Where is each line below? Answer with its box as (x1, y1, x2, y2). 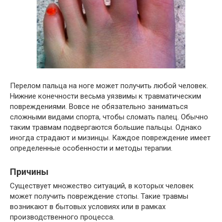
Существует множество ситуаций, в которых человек (10, 181, 194, 190)
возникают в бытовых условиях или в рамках (10, 202, 166, 211)
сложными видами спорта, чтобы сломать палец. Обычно (10, 112, 208, 121)
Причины (10, 166, 49, 177)
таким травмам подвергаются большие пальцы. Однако (10, 123, 202, 132)
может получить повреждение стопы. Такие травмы (10, 192, 188, 201)
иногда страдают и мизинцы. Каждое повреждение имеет (10, 133, 211, 142)
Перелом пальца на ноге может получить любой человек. (10, 81, 208, 90)
